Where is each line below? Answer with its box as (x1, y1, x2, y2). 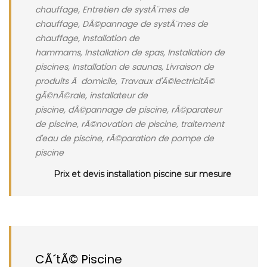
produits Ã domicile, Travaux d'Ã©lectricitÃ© (35, 75, 215, 87)
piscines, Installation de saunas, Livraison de (35, 61, 214, 73)
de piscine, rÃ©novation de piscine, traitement (35, 118, 224, 130)
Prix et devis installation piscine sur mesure (54, 169, 231, 179)
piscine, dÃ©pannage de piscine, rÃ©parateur (35, 104, 222, 116)
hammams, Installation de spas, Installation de (35, 46, 225, 58)
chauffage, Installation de (35, 32, 139, 44)
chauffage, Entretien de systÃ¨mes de (35, 4, 189, 15)
